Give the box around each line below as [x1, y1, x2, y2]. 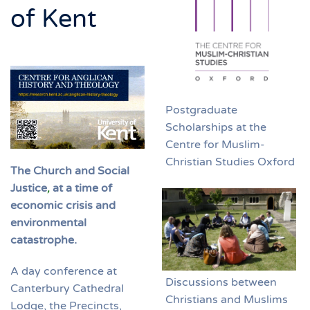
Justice [10, 181, 47, 196]
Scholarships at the [165, 120, 266, 134]
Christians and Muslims [165, 292, 288, 307]
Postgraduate [165, 102, 237, 117]
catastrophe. [10, 233, 77, 248]
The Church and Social [10, 164, 129, 179]
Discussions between [165, 275, 277, 289]
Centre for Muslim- [165, 137, 265, 152]
